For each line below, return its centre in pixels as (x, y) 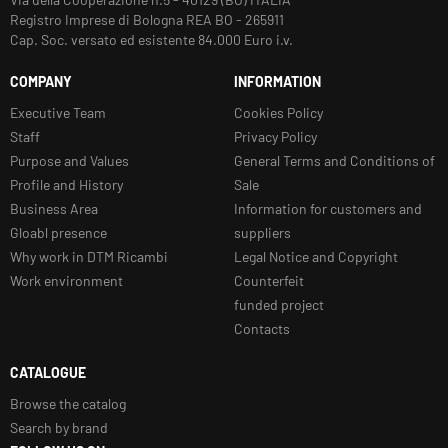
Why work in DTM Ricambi (89, 256)
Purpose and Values (69, 160)
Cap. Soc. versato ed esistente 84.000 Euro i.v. (151, 39)
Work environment (66, 280)
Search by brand (59, 427)
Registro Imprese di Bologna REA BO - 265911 (147, 19)
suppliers (262, 232)
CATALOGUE (48, 372)
